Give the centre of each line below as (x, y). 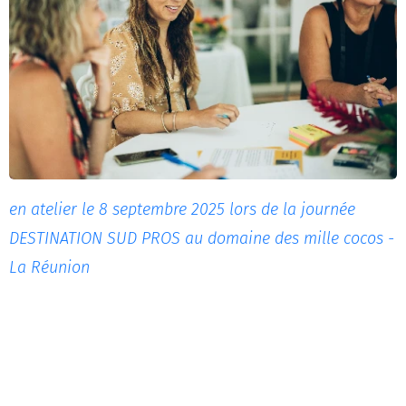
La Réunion (49, 268)
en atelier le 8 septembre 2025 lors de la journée (182, 210)
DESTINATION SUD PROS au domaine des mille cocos (196, 239)
